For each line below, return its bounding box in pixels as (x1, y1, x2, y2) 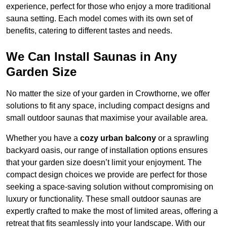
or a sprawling (156, 134, 209, 143)
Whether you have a (6, 134, 80, 143)
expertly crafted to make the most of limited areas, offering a (6, 207, 218, 216)
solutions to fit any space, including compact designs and (6, 101, 210, 110)
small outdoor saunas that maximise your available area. (6, 113, 208, 123)
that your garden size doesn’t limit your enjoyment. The (6, 158, 202, 167)
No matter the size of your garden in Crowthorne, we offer (6, 89, 210, 98)
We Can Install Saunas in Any (6, 50, 177, 64)
